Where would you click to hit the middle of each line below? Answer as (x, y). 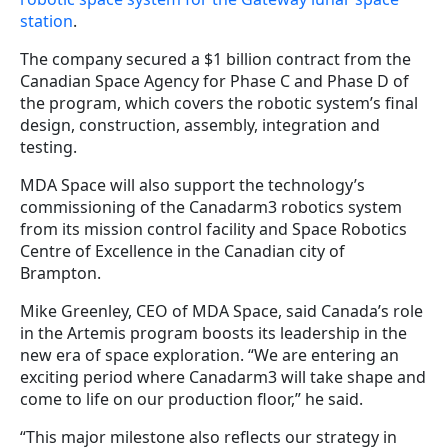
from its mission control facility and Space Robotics (213, 229)
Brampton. (60, 273)
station (46, 21)
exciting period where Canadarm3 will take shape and (223, 377)
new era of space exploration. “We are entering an (209, 355)
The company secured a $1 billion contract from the (215, 59)
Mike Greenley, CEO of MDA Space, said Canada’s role (221, 311)
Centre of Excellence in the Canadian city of (182, 251)
